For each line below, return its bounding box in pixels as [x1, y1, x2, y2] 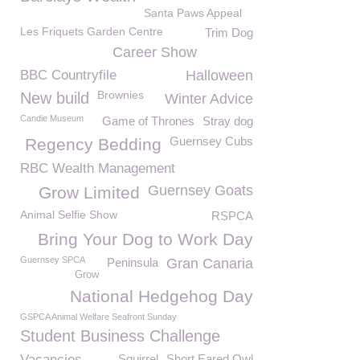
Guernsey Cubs [170, 134, 253, 148]
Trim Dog [205, 26, 253, 39]
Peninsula [107, 256, 158, 269]
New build [20, 89, 89, 107]
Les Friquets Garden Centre [20, 25, 163, 38]
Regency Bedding [25, 135, 162, 153]
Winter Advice [165, 91, 253, 107]
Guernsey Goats [148, 182, 253, 198]
